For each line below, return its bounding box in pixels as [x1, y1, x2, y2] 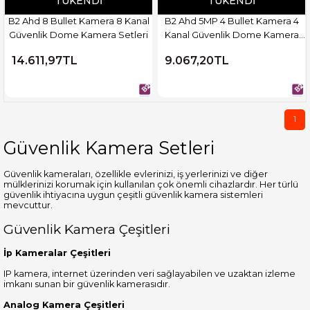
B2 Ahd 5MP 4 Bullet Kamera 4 [164, 15, 299, 26]
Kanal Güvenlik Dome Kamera [164, 28, 299, 40]
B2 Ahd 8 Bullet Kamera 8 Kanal [8, 15, 149, 26]
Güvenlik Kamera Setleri [3, 136, 215, 158]
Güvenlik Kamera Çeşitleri [3, 220, 170, 237]
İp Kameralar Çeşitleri [3, 247, 111, 258]
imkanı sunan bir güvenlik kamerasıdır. [3, 278, 170, 289]
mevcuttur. [3, 199, 53, 210]
